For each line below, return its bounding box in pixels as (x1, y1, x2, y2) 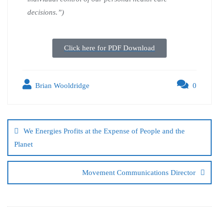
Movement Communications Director (82, 168, 196, 176)
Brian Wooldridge (33, 81, 89, 89)
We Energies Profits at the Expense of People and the (23, 127, 185, 135)
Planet (14, 140, 33, 148)
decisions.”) (27, 8, 64, 16)
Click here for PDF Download (64, 44, 155, 52)
